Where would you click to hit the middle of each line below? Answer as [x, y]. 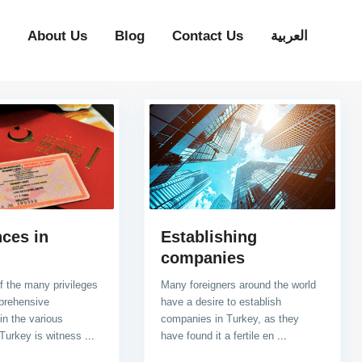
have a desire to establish [221, 301]
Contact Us [207, 36]
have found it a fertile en [219, 335]
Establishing [209, 236]
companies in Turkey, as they [230, 318]
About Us [57, 36]
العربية [289, 36]
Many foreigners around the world [239, 284]
